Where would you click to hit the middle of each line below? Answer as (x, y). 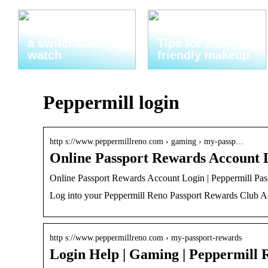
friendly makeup (204, 55)
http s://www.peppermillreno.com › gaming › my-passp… (147, 141)
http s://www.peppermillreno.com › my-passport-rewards (146, 237)
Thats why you (69, 19)
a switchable (63, 43)
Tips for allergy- (203, 43)
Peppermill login (111, 103)
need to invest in (75, 31)
